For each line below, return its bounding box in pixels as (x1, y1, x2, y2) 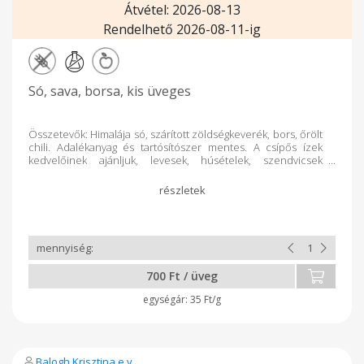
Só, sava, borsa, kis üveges (28, 82, 191, 100)
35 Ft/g (190, 292, 221, 306)
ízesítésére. (28, 166, 84, 180)
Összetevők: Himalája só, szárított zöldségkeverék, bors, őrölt (28, 127, 323, 141)
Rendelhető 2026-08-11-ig (103, 20, 261, 38)
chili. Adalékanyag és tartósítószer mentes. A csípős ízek (28, 140, 323, 154)
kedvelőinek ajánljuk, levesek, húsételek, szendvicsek (28, 153, 323, 167)
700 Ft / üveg (146, 268, 218, 284)
